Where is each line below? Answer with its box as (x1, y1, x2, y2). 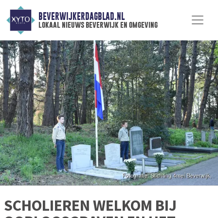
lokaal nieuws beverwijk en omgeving (38, 20, 158, 30)
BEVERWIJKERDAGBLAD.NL (38, 11, 125, 22)
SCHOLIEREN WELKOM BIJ (4, 196, 177, 216)
